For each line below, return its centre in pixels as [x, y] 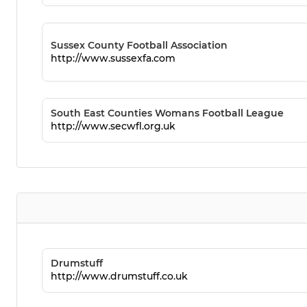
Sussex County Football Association [139, 45]
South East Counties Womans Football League [167, 113]
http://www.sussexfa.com [113, 58]
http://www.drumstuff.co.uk [119, 277]
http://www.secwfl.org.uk [113, 126]
